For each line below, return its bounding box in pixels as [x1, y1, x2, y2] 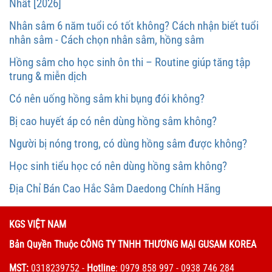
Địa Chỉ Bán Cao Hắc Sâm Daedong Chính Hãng [9, 182, 220, 196]
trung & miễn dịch [9, 69, 87, 84]
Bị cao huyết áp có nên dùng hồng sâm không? [9, 114, 217, 129]
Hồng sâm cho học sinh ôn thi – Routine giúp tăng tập [9, 55, 250, 70]
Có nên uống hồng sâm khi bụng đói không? [9, 92, 205, 106]
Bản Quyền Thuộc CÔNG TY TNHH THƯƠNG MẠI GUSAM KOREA [9, 239, 256, 251]
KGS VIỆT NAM [9, 219, 66, 231]
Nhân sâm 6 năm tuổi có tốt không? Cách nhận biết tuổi [9, 19, 259, 33]
